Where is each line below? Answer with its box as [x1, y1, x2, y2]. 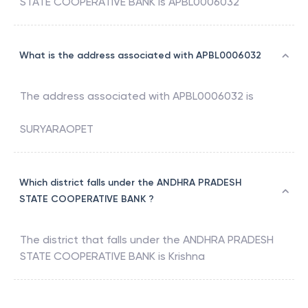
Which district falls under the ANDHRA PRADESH [19, 177, 241, 189]
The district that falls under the [20, 233, 183, 247]
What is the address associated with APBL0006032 [19, 49, 261, 62]
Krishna [168, 250, 205, 263]
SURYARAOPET [20, 122, 93, 136]
